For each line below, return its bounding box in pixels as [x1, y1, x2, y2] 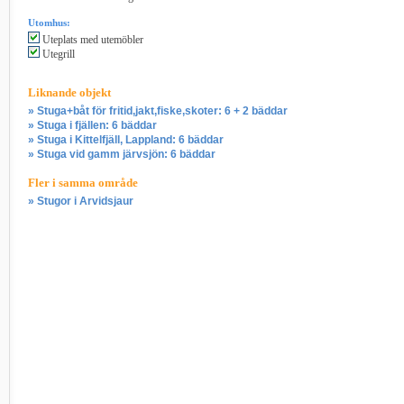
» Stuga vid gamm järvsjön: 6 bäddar [28, 148, 216, 161]
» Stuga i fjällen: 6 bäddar [28, 119, 157, 133]
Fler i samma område [28, 176, 138, 190]
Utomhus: [28, 17, 70, 29]
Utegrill [40, 48, 75, 61]
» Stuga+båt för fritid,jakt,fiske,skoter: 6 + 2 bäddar [28, 105, 288, 118]
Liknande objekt [28, 86, 111, 100]
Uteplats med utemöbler [40, 33, 143, 47]
